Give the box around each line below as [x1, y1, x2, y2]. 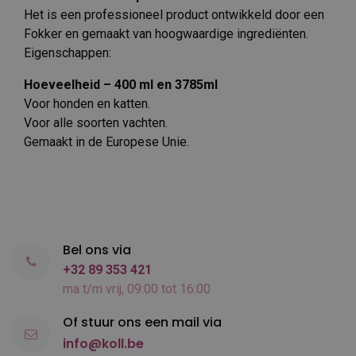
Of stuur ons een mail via [63, 312, 222, 331]
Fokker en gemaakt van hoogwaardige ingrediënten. [24, 25, 308, 41]
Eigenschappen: [24, 44, 111, 60]
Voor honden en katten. [24, 95, 150, 111]
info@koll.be [63, 334, 144, 353]
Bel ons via [63, 240, 131, 259]
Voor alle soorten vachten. [24, 114, 168, 130]
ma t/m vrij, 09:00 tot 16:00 [63, 281, 211, 296]
